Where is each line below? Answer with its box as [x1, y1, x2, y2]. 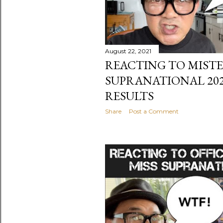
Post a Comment [129, 108, 179, 115]
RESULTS [105, 88, 154, 104]
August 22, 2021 [105, 47, 151, 55]
